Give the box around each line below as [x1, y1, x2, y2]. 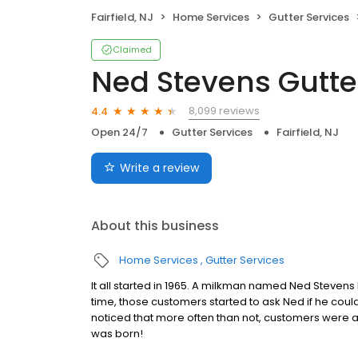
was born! [91, 326, 143, 342]
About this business [91, 217, 219, 236]
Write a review [120, 160, 199, 177]
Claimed [113, 43, 152, 57]
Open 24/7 [91, 125, 148, 141]
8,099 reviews [189, 103, 260, 119]
